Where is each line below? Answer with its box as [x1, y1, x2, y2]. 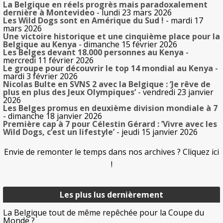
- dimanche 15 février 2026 [77, 39, 177, 50]
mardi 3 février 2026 [3, 71, 78, 82]
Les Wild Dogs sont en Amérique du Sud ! [3, 15, 164, 26]
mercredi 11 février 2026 [3, 55, 94, 66]
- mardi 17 [164, 15, 203, 26]
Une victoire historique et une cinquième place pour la [3, 31, 220, 42]
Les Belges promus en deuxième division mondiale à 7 [3, 103, 218, 114]
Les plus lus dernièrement [60, 189, 163, 201]
